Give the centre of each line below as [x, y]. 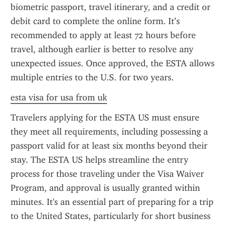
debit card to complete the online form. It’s [95, 21]
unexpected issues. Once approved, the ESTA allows [113, 63]
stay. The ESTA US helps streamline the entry [99, 160]
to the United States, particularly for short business [110, 216]
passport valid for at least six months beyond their [109, 146]
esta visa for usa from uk [59, 97]
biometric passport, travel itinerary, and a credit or [110, 7]
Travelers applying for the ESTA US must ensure [105, 118]
